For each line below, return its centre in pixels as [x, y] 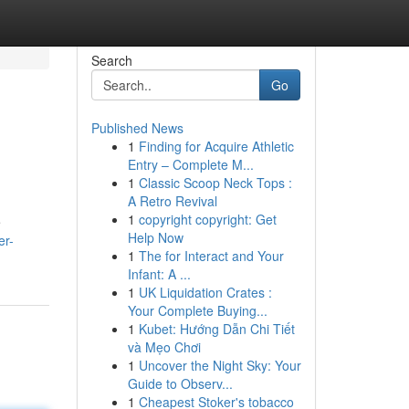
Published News [137, 128]
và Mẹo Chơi [164, 347]
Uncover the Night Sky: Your [220, 365]
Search [111, 60]
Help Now [155, 237]
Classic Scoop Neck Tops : [215, 183]
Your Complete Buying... [197, 310]
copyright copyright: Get [207, 219]
